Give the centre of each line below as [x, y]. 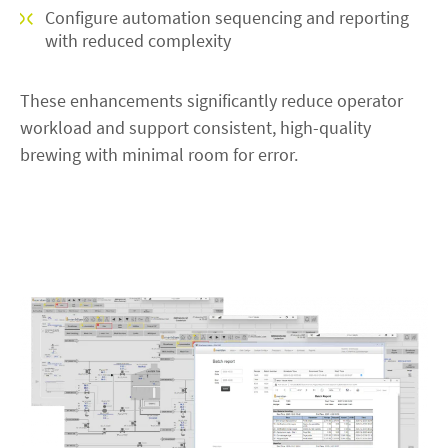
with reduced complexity [138, 40]
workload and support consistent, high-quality [195, 127]
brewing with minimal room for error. [159, 154]
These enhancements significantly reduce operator [211, 100]
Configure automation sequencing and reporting [227, 17]
